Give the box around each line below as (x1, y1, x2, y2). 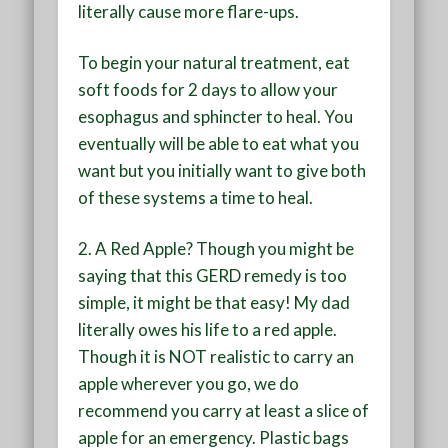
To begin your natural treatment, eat (78, 51, 351, 73)
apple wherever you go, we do (78, 372, 300, 394)
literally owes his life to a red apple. (78, 318, 338, 340)
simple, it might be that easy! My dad (78, 291, 351, 313)
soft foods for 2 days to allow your (78, 78, 339, 100)
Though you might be (193, 237, 355, 259)
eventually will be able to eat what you (78, 132, 360, 154)
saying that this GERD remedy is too (78, 264, 348, 286)
